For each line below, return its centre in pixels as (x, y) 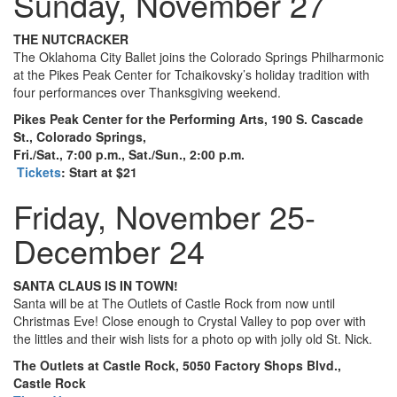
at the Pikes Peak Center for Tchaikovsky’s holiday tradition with (191, 75)
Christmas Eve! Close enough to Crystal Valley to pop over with (190, 321)
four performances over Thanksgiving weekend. (147, 93)
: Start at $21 (99, 172)
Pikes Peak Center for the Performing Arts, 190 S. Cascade (188, 119)
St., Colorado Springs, (80, 137)
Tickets (37, 172)
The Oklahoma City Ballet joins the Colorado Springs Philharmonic (198, 57)
